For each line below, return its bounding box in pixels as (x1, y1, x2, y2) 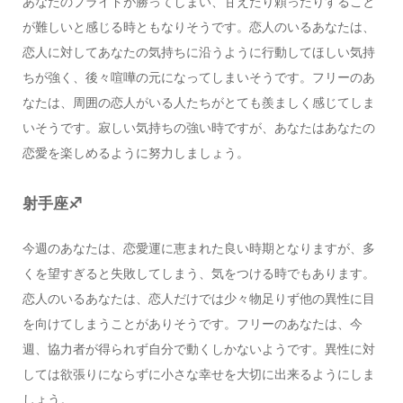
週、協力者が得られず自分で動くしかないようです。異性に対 (22, 342, 375, 357)
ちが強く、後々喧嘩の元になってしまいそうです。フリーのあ (22, 70, 375, 85)
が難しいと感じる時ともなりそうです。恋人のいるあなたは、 (22, 20, 375, 35)
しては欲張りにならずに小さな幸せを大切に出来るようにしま (22, 367, 375, 382)
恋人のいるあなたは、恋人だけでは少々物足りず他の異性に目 (22, 291, 375, 307)
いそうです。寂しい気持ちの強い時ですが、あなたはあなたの (22, 121, 375, 136)
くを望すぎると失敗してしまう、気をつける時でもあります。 (22, 266, 375, 282)
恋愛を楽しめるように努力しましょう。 (22, 146, 249, 161)
